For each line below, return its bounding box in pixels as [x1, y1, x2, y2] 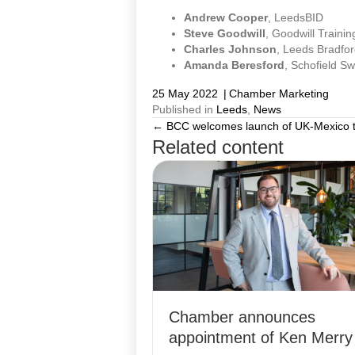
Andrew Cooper [184, 11, 268, 25]
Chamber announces [169, 308, 315, 326]
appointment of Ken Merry [169, 329, 353, 347]
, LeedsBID [268, 11, 323, 25]
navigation [151, 155, 281, 185]
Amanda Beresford [184, 59, 284, 72]
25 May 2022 [152, 87, 218, 101]
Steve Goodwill [184, 27, 265, 40]
